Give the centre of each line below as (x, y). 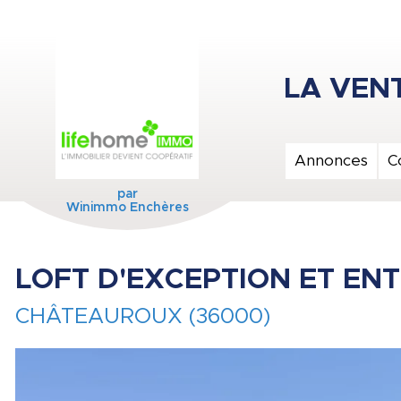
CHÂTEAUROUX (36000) (143, 317)
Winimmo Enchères (127, 208)
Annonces (331, 161)
